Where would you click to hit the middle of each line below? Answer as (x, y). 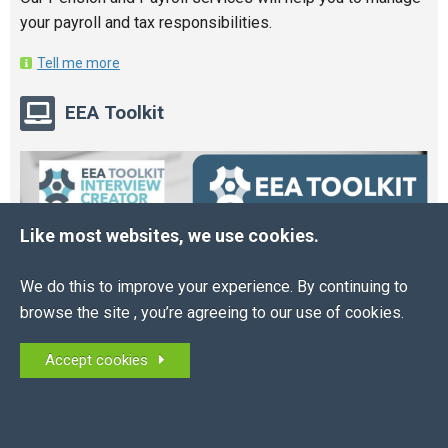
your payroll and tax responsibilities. (146, 22)
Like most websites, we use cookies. (169, 235)
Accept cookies (100, 360)
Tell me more (78, 62)
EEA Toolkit (114, 113)
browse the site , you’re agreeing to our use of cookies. (212, 312)
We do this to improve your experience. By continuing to (214, 286)
